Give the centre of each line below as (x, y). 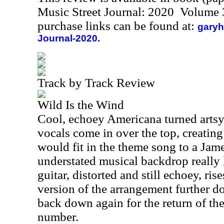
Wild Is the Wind (81, 105)
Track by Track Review (96, 83)
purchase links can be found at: (117, 26)
